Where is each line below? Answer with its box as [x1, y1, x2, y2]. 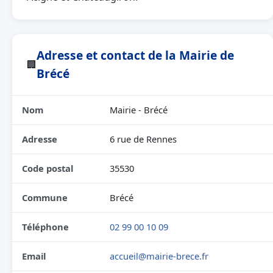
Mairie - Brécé [110, 104, 168, 116]
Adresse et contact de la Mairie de [37, 47, 234, 63]
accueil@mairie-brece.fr [110, 250, 208, 262]
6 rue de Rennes [110, 133, 177, 145]
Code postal [22, 162, 73, 174]
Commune [22, 191, 68, 204]
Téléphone [22, 221, 69, 233]
